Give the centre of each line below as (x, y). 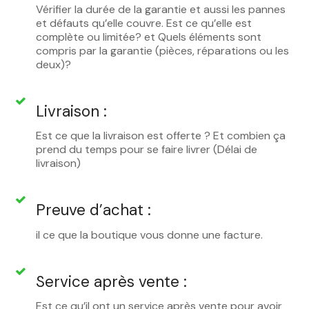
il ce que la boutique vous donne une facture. (149, 235)
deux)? (53, 64)
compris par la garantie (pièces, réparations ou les (162, 50)
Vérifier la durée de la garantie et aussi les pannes (161, 9)
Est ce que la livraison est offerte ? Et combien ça (161, 136)
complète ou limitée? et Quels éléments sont (149, 37)
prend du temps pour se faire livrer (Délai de (147, 150)
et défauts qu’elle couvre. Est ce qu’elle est (144, 23)
